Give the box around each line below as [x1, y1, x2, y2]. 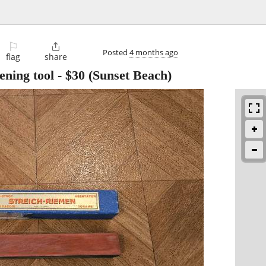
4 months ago [129, 46, 178, 58]
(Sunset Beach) [85, 68, 172, 83]
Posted [103, 46, 129, 58]
